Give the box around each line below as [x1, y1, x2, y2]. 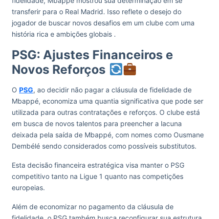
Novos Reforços [12, 62, 106, 77]
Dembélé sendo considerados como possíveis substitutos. [12, 142, 197, 150]
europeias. [12, 183, 45, 192]
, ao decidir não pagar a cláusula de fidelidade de [33, 86, 192, 94]
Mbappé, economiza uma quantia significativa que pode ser [12, 97, 203, 105]
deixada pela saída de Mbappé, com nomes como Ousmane [12, 131, 204, 139]
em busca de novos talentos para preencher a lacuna [12, 119, 182, 128]
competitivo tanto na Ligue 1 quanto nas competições [12, 172, 183, 180]
